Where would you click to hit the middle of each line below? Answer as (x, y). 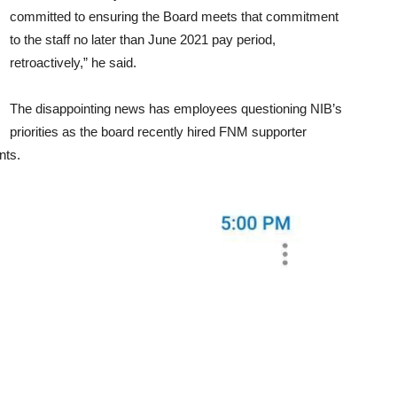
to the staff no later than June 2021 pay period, (143, 39)
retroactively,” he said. (73, 62)
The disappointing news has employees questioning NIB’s (176, 109)
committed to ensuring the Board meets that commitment (174, 16)
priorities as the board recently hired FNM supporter (158, 132)
